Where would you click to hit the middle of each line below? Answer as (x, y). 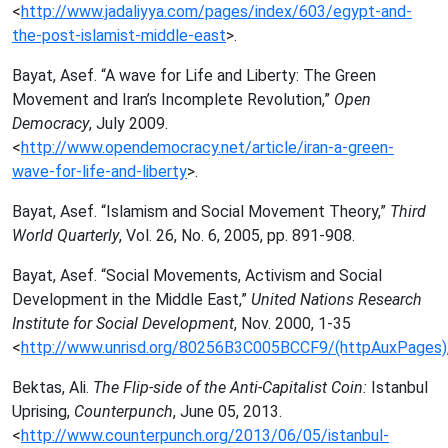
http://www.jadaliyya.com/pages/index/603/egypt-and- (216, 11)
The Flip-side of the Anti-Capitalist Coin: (232, 387)
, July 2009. (128, 123)
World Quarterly (65, 235)
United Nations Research (336, 299)
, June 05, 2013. (227, 411)
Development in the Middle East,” (131, 299)
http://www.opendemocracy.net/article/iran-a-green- (207, 147)
